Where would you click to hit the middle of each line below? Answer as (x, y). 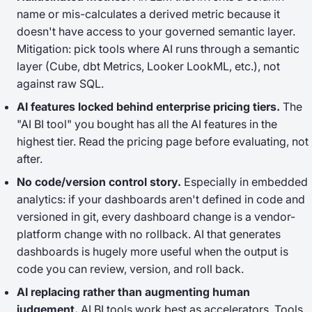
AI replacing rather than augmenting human (133, 292)
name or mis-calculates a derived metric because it (148, 14)
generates (255, 234)
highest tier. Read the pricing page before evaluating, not (163, 141)
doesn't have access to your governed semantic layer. (156, 31)
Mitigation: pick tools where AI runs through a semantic (158, 49)
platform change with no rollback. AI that (123, 234)
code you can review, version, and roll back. (130, 269)
